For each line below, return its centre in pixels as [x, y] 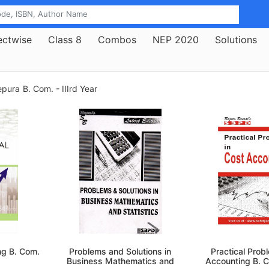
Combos [117, 39]
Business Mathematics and [120, 261]
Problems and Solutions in [120, 252]
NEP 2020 [176, 39]
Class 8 [65, 39]
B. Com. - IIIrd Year [60, 89]
